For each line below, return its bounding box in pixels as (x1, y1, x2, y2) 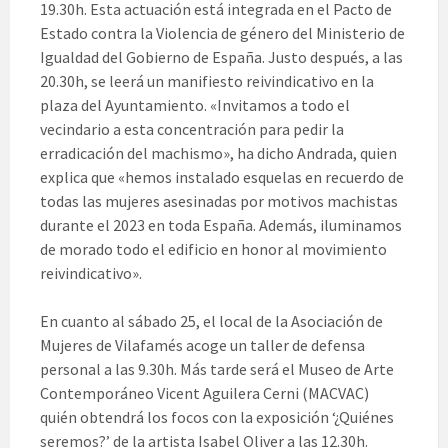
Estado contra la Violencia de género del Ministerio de (40, 23, 405, 44)
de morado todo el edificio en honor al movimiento (40, 239, 387, 260)
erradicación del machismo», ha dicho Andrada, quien (40, 143, 397, 164)
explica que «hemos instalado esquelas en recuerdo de (40, 167, 404, 188)
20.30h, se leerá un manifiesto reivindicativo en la (40, 71, 374, 92)
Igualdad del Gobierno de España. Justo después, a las (40, 47, 403, 68)
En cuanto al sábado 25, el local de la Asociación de (40, 311, 383, 332)
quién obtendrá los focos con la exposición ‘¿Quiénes (40, 407, 394, 428)
